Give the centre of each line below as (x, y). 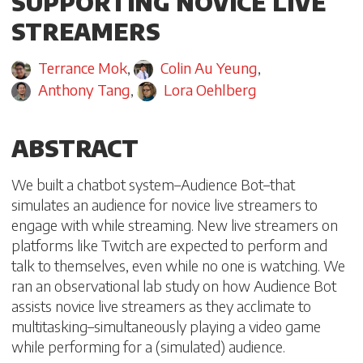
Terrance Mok (83, 68)
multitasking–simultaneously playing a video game (166, 327)
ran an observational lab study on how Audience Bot (174, 286)
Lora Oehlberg (211, 90)
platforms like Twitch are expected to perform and (169, 246)
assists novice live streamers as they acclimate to (161, 306)
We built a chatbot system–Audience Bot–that (153, 185)
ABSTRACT (75, 148)
